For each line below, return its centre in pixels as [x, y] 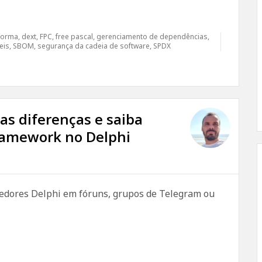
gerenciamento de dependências [152, 37]
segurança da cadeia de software [94, 46]
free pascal [74, 37]
